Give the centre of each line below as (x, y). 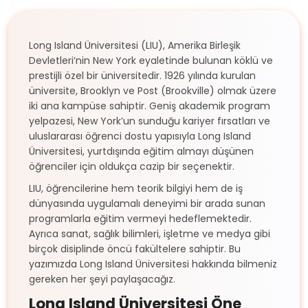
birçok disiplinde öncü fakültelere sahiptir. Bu (135, 249)
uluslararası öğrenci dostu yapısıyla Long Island (140, 136)
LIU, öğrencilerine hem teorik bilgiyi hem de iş (136, 188)
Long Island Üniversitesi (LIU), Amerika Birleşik (135, 45)
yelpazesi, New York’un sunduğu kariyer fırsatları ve (150, 121)
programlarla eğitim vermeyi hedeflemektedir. (140, 218)
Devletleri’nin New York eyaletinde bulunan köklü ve (151, 60)
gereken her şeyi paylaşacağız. (102, 279)
